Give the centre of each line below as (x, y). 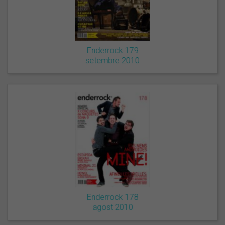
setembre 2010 (113, 60)
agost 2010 (113, 207)
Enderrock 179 (113, 50)
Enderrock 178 (113, 197)
